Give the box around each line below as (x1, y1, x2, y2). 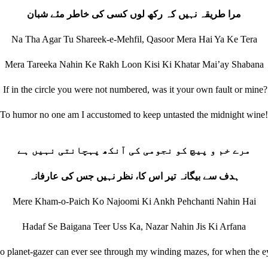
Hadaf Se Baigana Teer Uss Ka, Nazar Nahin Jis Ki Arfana (22, 221, 246, 232)
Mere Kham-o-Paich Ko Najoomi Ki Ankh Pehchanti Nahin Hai (12, 196, 256, 206)
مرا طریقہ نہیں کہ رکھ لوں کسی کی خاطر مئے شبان (27, 9, 241, 19)
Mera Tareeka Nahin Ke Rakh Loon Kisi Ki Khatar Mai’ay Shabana (4, 59, 264, 69)
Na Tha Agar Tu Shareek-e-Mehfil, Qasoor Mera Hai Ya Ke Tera (11, 34, 257, 44)
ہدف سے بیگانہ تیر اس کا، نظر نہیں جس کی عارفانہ (28, 171, 240, 181)
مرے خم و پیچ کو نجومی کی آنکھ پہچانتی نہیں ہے (17, 145, 251, 156)
